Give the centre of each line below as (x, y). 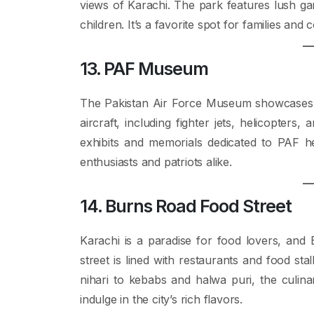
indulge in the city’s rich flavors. (162, 299)
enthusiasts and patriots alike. (156, 162)
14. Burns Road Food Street (186, 206)
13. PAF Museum (144, 69)
